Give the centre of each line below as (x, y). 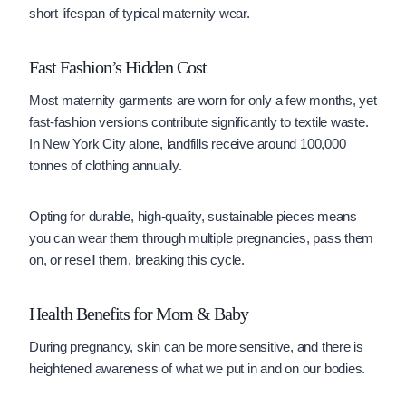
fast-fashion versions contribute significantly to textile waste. (199, 121)
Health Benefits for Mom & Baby (139, 313)
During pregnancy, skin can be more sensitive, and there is (196, 346)
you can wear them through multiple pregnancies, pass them (202, 237)
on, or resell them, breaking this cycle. (137, 259)
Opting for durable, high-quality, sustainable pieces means (193, 216)
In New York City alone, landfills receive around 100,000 (188, 143)
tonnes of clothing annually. (106, 165)
